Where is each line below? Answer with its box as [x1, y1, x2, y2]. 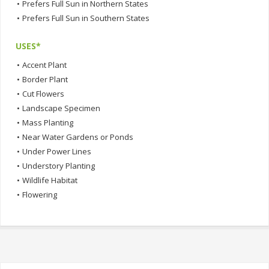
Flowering [22, 189, 57, 200]
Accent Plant [22, 59, 67, 70]
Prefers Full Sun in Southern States [22, 12, 150, 23]
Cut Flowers [22, 88, 64, 99]
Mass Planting [22, 116, 73, 128]
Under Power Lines [22, 145, 91, 157]
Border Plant [22, 73, 68, 85]
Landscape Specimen [22, 102, 100, 113]
